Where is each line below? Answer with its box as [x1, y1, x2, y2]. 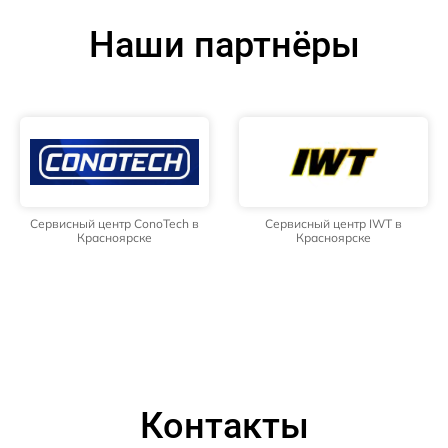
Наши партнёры [88, 24, 360, 67]
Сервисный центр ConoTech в [30, 216, 199, 232]
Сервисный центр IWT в [265, 216, 402, 232]
